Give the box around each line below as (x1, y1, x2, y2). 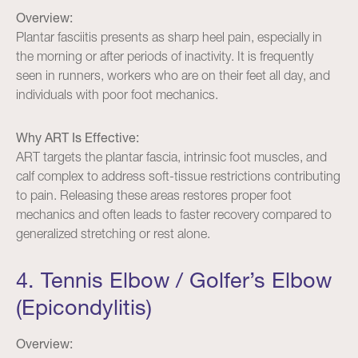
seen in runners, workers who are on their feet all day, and (16, 67, 330, 83)
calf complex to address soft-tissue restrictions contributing (16, 168, 340, 184)
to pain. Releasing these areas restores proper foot (16, 187, 292, 203)
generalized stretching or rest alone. (16, 225, 210, 241)
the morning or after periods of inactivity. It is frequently (16, 48, 313, 64)
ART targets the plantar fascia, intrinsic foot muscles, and (16, 149, 327, 165)
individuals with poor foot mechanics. (16, 86, 218, 102)
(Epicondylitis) (16, 294, 152, 320)
